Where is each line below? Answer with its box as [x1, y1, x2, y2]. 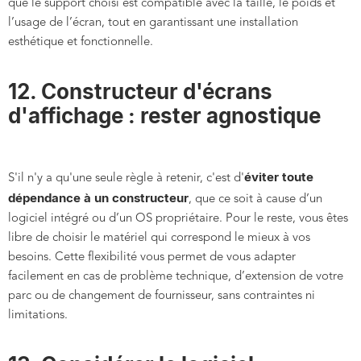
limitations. [8, 309, 68, 322]
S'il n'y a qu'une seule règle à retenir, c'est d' [8, 172, 244, 185]
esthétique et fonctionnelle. [8, 36, 153, 49]
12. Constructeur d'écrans [8, 79, 272, 105]
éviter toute [244, 169, 313, 185]
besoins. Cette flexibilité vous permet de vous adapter [8, 251, 296, 264]
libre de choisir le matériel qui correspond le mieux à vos [8, 232, 310, 245]
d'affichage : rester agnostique [8, 103, 321, 129]
